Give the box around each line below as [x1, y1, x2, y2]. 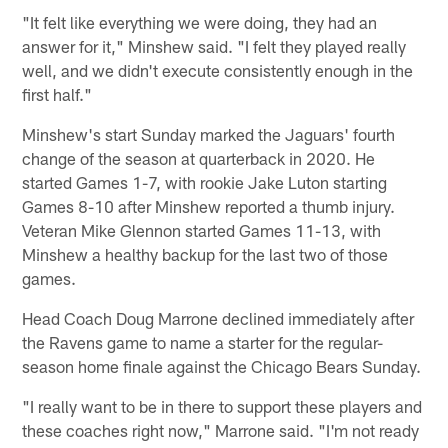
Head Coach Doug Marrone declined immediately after [22, 307, 415, 328]
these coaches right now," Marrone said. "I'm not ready [22, 419, 420, 440]
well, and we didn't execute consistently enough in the [22, 59, 414, 80]
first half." [22, 83, 93, 104]
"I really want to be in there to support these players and [22, 395, 423, 416]
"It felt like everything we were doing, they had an [22, 11, 378, 32]
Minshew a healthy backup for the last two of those [22, 243, 389, 264]
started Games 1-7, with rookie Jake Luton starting [22, 171, 388, 192]
